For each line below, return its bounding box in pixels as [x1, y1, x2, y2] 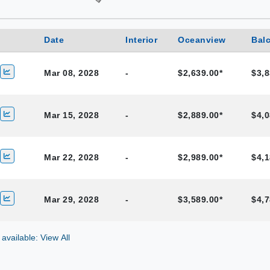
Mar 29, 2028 [44, 195, 99, 204]
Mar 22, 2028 [44, 152, 99, 162]
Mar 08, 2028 [44, 68, 99, 78]
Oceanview [178, 35, 226, 45]
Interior [125, 35, 157, 45]
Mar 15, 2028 [44, 110, 99, 120]
